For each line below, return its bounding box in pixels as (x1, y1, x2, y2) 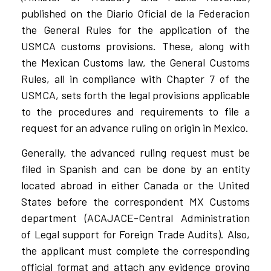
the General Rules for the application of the (21, 22, 250, 36)
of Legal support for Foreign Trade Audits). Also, (21, 227, 250, 241)
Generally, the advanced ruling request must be (21, 146, 250, 160)
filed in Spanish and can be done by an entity (21, 162, 250, 176)
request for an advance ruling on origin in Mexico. (21, 120, 249, 134)
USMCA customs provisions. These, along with (21, 39, 250, 53)
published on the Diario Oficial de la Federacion (21, 6, 250, 20)
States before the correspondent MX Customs (21, 195, 250, 209)
